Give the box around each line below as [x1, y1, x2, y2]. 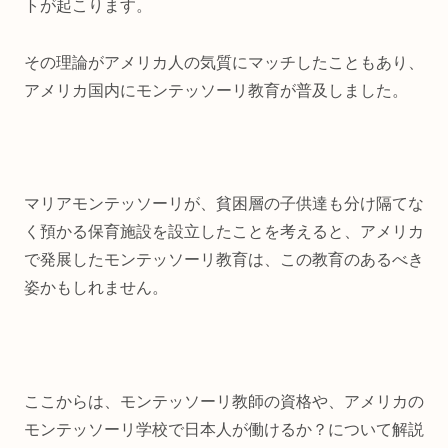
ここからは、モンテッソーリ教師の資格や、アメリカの [24, 392, 424, 410]
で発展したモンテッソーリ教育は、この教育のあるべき [24, 251, 424, 269]
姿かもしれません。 [24, 279, 168, 297]
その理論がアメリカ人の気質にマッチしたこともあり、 [24, 53, 424, 71]
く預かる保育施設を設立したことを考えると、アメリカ [24, 223, 424, 241]
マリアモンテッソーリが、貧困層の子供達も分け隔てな [24, 195, 424, 213]
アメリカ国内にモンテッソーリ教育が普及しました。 [24, 81, 408, 99]
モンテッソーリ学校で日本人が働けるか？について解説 [24, 420, 424, 438]
